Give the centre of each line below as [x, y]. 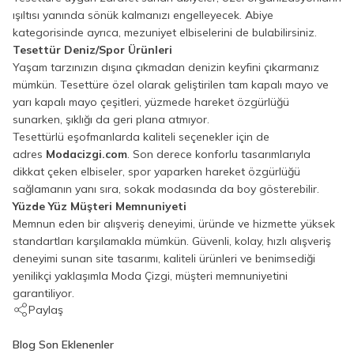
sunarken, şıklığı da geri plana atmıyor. [111, 119]
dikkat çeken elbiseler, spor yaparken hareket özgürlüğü [156, 171]
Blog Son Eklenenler [63, 345]
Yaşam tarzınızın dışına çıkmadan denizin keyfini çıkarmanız [166, 67]
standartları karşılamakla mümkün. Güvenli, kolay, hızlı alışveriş [172, 241]
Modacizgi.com [87, 154]
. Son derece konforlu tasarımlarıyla [219, 154]
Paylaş [46, 310]
